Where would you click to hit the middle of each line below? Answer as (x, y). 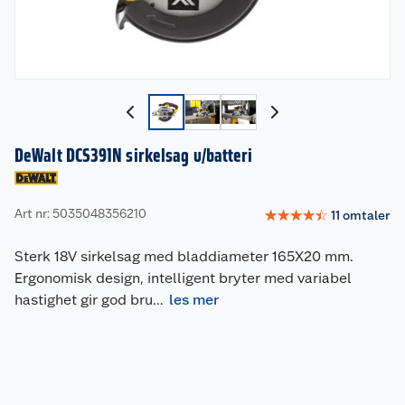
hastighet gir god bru (84, 300)
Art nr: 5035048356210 (80, 213)
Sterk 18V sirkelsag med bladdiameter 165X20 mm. (184, 257)
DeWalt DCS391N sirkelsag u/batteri (134, 156)
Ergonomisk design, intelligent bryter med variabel (183, 278)
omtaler (367, 215)
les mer (194, 300)
